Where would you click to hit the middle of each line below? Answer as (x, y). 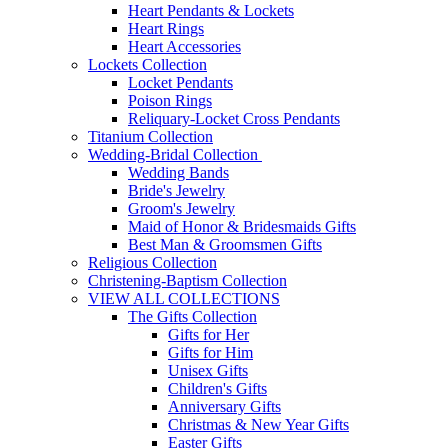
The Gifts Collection (192, 317)
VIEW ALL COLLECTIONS (184, 299)
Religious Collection (152, 263)
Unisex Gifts (208, 371)
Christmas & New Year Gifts (258, 425)
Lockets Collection (147, 65)
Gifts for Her (208, 335)
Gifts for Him (210, 353)
